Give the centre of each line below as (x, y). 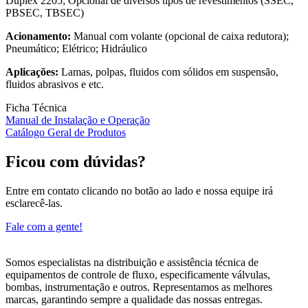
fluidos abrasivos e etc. (55, 85)
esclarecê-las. (34, 203)
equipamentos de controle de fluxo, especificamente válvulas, (138, 275)
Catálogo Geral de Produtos (66, 133)
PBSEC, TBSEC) (45, 13)
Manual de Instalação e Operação (78, 120)
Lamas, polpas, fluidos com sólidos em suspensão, (168, 72)
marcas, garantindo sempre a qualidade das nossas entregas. (134, 300)
